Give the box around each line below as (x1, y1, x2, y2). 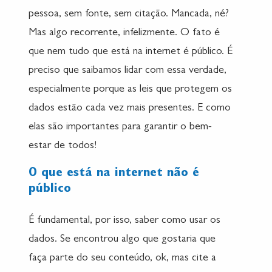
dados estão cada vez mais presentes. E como (29, 103, 231, 115)
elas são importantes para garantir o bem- (29, 122, 212, 134)
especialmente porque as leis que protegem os (29, 84, 232, 96)
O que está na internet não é (29, 167, 199, 181)
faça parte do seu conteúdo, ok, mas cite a (29, 253, 216, 265)
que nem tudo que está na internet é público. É (29, 47, 233, 58)
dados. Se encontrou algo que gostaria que (29, 234, 216, 246)
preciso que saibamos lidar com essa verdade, (29, 66, 226, 77)
